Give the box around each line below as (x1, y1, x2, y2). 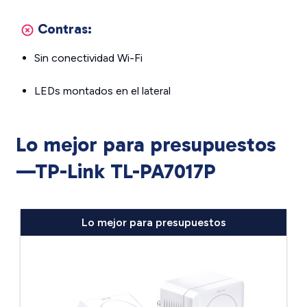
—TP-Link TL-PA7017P (15, 159, 216, 184)
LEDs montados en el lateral (34, 84, 171, 97)
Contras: (38, 21, 92, 37)
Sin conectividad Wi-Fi (34, 51, 143, 64)
